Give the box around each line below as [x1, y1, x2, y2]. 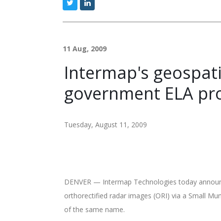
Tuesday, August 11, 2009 [64, 120, 147, 129]
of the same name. [64, 205, 127, 214]
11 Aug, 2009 [63, 44, 107, 53]
